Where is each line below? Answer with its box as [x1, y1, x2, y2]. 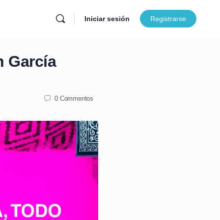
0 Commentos [55, 94, 93, 102]
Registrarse [150, 15, 186, 23]
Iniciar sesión [84, 15, 130, 23]
